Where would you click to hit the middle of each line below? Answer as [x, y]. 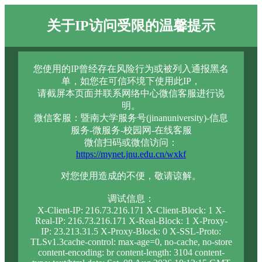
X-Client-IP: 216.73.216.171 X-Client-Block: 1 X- [131, 210]
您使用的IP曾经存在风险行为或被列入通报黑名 [131, 69]
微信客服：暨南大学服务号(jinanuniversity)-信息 [131, 118]
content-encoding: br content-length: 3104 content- [131, 252]
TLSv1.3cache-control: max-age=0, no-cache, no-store [131, 242]
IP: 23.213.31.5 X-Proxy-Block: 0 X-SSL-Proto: [131, 231]
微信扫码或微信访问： [131, 142]
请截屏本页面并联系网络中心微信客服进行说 [131, 93]
